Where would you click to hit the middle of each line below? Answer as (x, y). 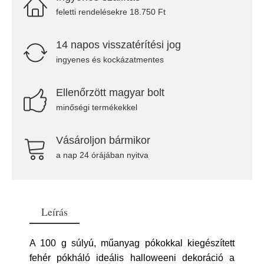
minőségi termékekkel (97, 107)
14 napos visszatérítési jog (118, 45)
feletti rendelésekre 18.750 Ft (111, 12)
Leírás (55, 212)
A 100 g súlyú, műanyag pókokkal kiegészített (132, 243)
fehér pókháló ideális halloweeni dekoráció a (132, 258)
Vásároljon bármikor (103, 140)
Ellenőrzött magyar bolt (110, 93)
